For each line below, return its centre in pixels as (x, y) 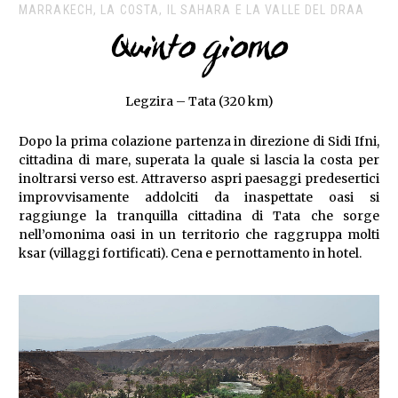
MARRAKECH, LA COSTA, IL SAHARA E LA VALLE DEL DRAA (191, 9)
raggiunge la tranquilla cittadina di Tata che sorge (199, 215)
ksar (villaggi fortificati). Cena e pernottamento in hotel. (190, 253)
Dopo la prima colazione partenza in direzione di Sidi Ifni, (199, 141)
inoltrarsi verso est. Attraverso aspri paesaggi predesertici (199, 178)
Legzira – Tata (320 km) (199, 101)
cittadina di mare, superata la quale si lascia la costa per (199, 159)
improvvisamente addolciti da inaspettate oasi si (199, 197)
